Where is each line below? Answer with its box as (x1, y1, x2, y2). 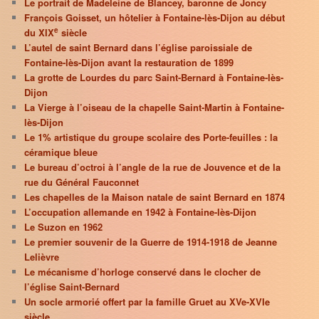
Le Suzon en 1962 (24, 220, 103, 234)
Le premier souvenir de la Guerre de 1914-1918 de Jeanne (24, 235, 278, 249)
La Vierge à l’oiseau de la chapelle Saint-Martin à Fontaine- (24, 100, 285, 115)
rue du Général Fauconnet (24, 175, 140, 189)
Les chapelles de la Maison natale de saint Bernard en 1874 (24, 190, 286, 204)
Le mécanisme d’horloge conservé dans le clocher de (24, 265, 261, 279)
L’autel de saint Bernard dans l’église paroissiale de (24, 41, 253, 55)
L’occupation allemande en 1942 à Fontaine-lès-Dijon (24, 205, 257, 219)
